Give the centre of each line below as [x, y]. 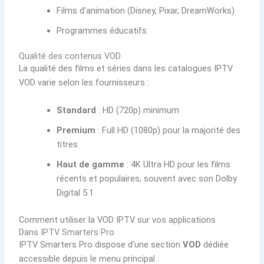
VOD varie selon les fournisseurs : [84, 82]
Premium [76, 131]
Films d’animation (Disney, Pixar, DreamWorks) [146, 10]
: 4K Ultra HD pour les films [178, 165]
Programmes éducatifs [102, 30]
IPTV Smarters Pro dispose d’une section [101, 245]
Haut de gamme [91, 165]
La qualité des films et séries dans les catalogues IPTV [126, 68]
